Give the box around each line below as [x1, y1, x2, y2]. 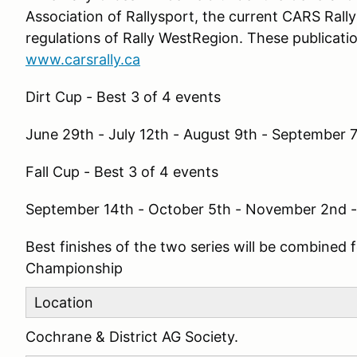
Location [34, 294, 93, 311]
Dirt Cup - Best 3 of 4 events [25, 88, 221, 105]
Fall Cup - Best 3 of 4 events [25, 163, 218, 180]
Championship [25, 260, 123, 277]
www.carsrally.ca [25, 51, 140, 68]
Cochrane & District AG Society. [25, 328, 246, 345]
